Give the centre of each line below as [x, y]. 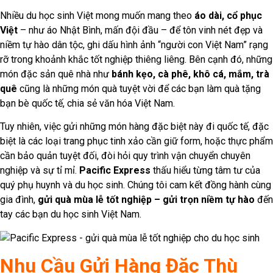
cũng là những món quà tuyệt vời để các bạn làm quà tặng [139, 89]
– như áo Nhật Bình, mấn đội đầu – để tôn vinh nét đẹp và [140, 30]
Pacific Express [115, 171]
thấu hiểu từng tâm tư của [205, 171]
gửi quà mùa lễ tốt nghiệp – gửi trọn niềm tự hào [146, 200]
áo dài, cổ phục [228, 16]
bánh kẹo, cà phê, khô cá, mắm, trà [190, 74]
